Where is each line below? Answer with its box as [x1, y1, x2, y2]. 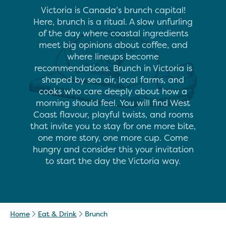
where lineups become [67, 50, 159, 62]
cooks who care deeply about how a [39, 85, 187, 97]
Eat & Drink [38, 209, 77, 218]
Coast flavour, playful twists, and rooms [33, 108, 193, 120]
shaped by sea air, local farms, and [42, 74, 184, 85]
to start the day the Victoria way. [45, 155, 181, 166]
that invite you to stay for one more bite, [30, 120, 196, 132]
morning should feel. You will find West [36, 97, 190, 108]
